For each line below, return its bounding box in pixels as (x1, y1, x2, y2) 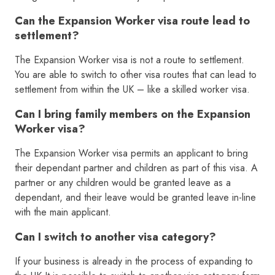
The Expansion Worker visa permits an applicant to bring (15, 146, 248, 161)
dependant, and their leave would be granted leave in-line (15, 190, 256, 205)
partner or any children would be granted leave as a (15, 176, 231, 190)
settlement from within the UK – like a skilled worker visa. (15, 82, 250, 97)
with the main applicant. (15, 205, 111, 220)
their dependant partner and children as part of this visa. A (15, 161, 258, 176)
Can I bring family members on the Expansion (15, 106, 250, 123)
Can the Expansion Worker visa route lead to (15, 13, 250, 29)
